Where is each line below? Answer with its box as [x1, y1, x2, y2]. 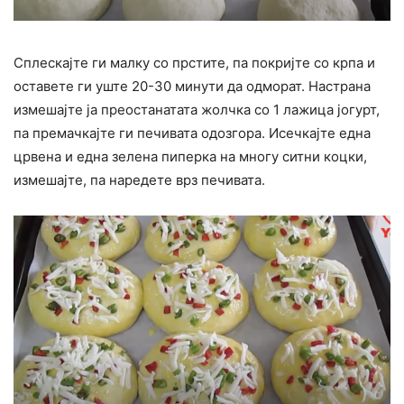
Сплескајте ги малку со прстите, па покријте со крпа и [14, 53, 375, 71]
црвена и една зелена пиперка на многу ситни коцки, [14, 147, 367, 165]
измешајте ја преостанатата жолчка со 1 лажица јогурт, [14, 100, 380, 118]
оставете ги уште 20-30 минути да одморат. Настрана [14, 77, 371, 95]
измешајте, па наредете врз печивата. [14, 170, 265, 188]
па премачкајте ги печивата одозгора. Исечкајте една [14, 124, 371, 142]
